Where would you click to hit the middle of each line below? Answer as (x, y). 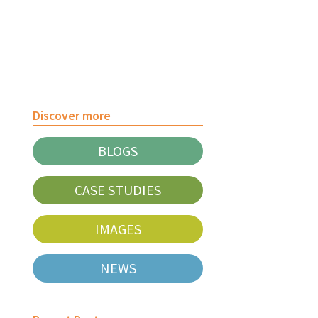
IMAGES (118, 229)
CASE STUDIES (118, 190)
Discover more (72, 116)
